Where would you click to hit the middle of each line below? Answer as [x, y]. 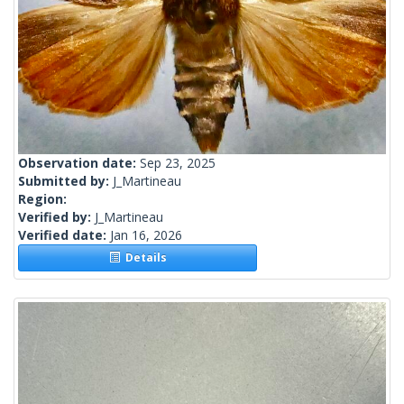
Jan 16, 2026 [146, 235]
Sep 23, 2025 [178, 163]
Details [143, 258]
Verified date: [64, 235]
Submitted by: [65, 181]
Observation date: [79, 163]
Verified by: [56, 217]
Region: [42, 199]
